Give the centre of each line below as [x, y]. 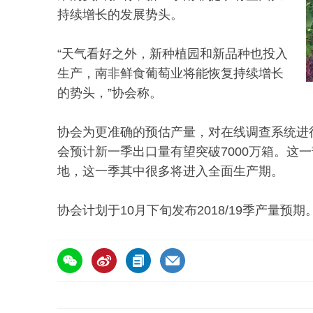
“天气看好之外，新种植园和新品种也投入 [173, 54]
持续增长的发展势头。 [120, 15]
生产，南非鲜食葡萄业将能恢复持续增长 [170, 74]
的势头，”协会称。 [110, 93]
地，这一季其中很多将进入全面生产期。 [170, 172]
